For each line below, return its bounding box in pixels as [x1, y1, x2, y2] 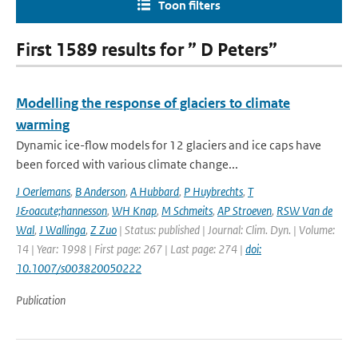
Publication [16, 292, 66, 308]
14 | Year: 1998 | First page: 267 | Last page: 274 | [16, 241, 245, 257]
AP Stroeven [217, 203, 272, 218]
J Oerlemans [16, 184, 70, 199]
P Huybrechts [184, 184, 243, 199]
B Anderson [75, 184, 125, 199]
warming [16, 116, 70, 133]
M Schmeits [161, 203, 213, 218]
